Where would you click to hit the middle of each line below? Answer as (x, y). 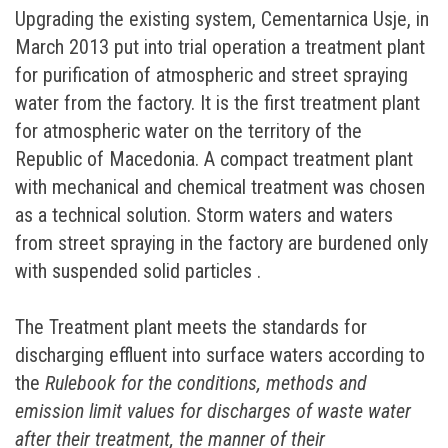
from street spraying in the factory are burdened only (221, 243)
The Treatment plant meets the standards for (191, 327)
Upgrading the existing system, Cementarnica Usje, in (222, 19)
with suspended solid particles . (138, 271)
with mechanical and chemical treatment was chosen (220, 187)
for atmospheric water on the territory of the (188, 131)
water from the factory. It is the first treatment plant (217, 103)
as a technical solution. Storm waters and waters (204, 215)
